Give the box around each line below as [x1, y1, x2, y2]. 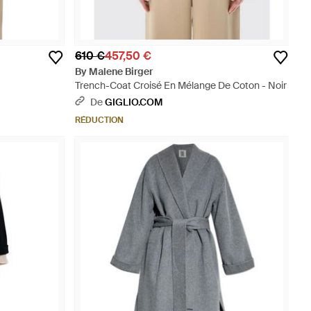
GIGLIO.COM [105, 96, 162, 108]
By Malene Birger [75, 65, 153, 78]
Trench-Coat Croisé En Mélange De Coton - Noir [75, 79, 287, 92]
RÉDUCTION [75, 115, 124, 126]
